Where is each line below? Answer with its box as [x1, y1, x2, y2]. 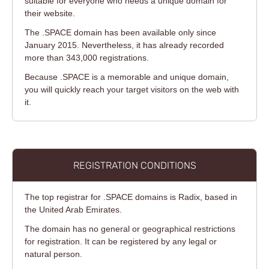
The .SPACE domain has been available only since [25, 27, 216, 37]
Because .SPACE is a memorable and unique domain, [25, 71, 229, 82]
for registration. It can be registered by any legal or [25, 237, 217, 247]
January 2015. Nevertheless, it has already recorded [25, 40, 224, 50]
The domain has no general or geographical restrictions [25, 224, 235, 234]
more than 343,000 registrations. [25, 52, 149, 62]
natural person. [25, 249, 82, 259]
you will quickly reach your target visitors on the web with [25, 84, 239, 94]
